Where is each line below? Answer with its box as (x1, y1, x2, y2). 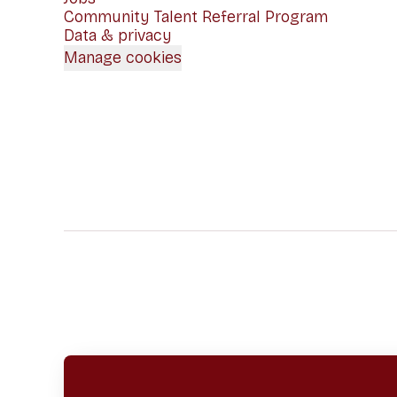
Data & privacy (64, 26, 172, 45)
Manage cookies (64, 48, 182, 67)
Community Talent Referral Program (64, 7, 328, 27)
